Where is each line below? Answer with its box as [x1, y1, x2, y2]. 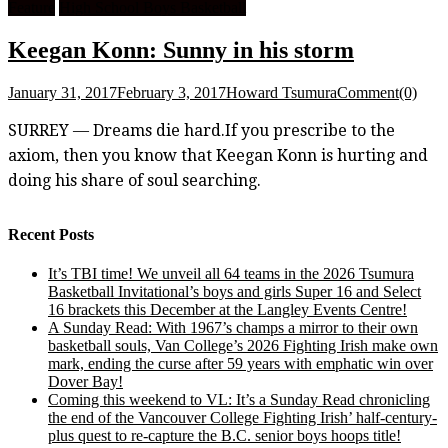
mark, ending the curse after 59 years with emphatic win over [48, 355, 433, 373]
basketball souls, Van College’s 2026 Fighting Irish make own [48, 337, 438, 355]
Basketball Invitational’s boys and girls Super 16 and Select [48, 283, 421, 301]
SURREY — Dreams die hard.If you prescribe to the [8, 120, 395, 140]
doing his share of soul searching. [8, 170, 261, 190]
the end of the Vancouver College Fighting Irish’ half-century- [48, 409, 437, 427]
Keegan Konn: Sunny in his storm [8, 36, 354, 63]
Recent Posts [8, 225, 94, 243]
